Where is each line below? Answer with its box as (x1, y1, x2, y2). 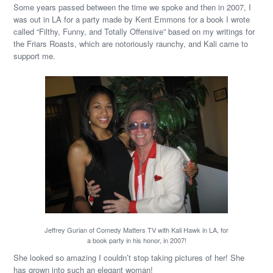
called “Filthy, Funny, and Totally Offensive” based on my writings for (13, 26, 255, 37)
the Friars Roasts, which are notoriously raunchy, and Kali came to (13, 38, 249, 49)
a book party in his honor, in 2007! (87, 235, 186, 245)
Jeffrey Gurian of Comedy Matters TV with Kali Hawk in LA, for (44, 225, 229, 235)
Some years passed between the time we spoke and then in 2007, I (13, 1, 252, 13)
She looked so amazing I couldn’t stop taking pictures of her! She (13, 252, 245, 263)
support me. (13, 50, 56, 62)
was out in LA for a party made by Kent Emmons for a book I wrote (13, 13, 250, 25)
